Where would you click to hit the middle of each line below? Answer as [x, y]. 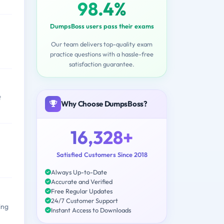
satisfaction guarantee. [102, 64]
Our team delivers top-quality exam [102, 44]
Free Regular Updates [82, 191]
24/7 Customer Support [84, 200]
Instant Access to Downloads [91, 210]
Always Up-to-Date [79, 172]
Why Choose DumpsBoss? [104, 103]
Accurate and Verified [82, 181]
